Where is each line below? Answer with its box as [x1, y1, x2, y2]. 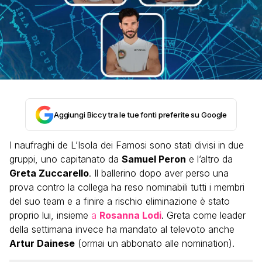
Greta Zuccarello [9, 167, 89, 179]
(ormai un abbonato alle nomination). [75, 237, 235, 249]
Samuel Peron [122, 153, 186, 165]
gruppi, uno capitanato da [9, 153, 122, 165]
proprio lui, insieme [9, 209, 91, 221]
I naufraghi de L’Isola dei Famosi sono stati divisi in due [9, 139, 244, 151]
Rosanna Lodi [99, 209, 161, 221]
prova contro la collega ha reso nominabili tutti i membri [9, 181, 244, 193]
